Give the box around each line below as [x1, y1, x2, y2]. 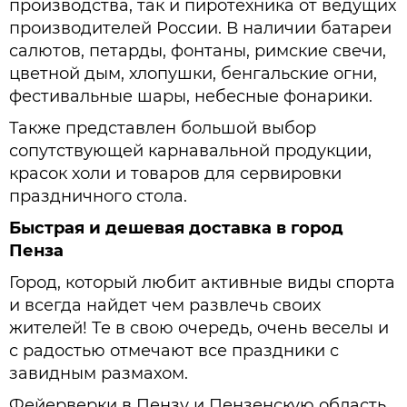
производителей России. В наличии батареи [9, 18, 392, 39]
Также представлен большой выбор [9, 118, 316, 139]
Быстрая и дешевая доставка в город [9, 218, 343, 239]
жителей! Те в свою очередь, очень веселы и [9, 318, 389, 339]
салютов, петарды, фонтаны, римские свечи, [9, 41, 386, 62]
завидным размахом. [9, 363, 188, 384]
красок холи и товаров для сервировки [9, 164, 342, 184]
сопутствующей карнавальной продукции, [9, 141, 372, 162]
